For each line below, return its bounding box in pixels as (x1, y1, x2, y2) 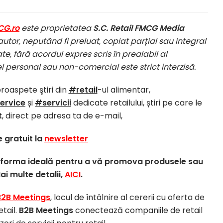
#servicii (35, 97, 71, 109)
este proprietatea (19, 22, 93, 34)
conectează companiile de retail (73, 204, 203, 216)
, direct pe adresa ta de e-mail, (2, 110, 122, 121)
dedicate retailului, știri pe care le (71, 97, 202, 109)
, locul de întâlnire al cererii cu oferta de (50, 191, 205, 203)
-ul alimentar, (97, 84, 150, 96)
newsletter (44, 132, 88, 144)
